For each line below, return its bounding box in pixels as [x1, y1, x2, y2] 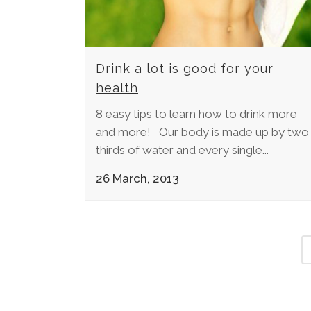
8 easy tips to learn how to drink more [96, 106, 297, 121]
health [96, 80, 138, 95]
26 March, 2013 [96, 171, 179, 185]
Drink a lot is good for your [96, 60, 274, 76]
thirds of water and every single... [96, 142, 269, 157]
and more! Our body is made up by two [96, 124, 309, 139]
